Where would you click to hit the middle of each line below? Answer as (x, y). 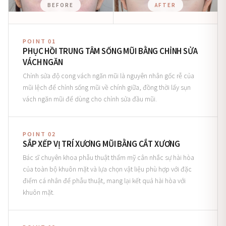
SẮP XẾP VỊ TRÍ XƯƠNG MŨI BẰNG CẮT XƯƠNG (102, 144)
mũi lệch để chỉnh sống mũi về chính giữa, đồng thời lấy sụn (107, 87)
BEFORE (61, 5)
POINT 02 (40, 134)
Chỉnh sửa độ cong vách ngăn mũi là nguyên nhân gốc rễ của (108, 75)
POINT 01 (40, 41)
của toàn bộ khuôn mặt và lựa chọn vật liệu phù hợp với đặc (107, 169)
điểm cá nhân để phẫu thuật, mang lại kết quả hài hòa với (104, 180)
